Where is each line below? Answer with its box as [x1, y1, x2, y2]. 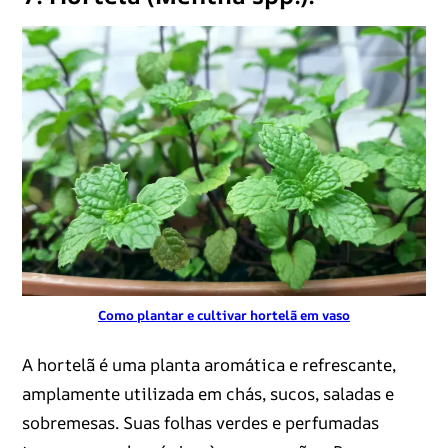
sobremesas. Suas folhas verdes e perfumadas [21, 411, 379, 435]
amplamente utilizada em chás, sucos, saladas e [21, 382, 394, 406]
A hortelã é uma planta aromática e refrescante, [21, 353, 396, 377]
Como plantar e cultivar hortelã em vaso [98, 306, 350, 325]
